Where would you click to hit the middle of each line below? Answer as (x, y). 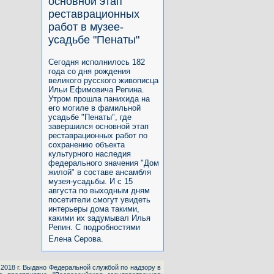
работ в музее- (86, 27)
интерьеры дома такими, (94, 209)
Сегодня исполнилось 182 (97, 62)
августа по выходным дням (99, 190)
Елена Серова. (76, 239)
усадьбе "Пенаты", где (90, 117)
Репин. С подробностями (94, 227)
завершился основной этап (98, 126)
